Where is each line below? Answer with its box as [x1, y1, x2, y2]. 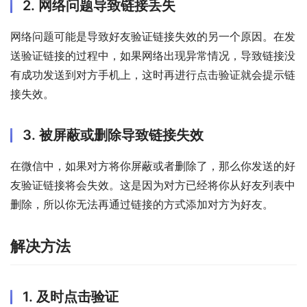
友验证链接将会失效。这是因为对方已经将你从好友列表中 [10, 177, 295, 192]
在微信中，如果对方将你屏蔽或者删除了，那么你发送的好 [10, 158, 295, 173]
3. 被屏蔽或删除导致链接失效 [23, 126, 204, 143]
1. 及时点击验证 [23, 288, 119, 305]
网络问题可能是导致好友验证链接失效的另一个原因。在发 [10, 29, 295, 43]
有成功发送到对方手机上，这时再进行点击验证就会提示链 [10, 67, 295, 82]
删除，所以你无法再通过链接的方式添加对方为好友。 [10, 197, 273, 211]
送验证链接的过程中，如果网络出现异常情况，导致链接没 [10, 48, 295, 62]
